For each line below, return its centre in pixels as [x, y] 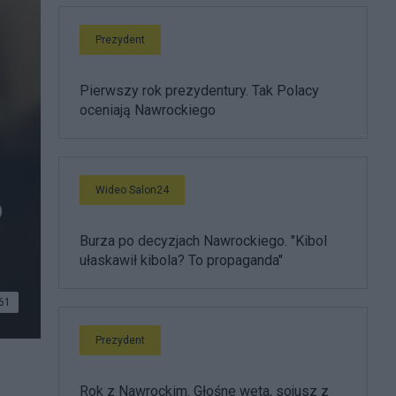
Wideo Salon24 [132, 190]
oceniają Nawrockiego [148, 110]
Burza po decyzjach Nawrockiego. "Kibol [203, 241]
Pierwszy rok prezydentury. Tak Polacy [199, 91]
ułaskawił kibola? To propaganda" [181, 260]
